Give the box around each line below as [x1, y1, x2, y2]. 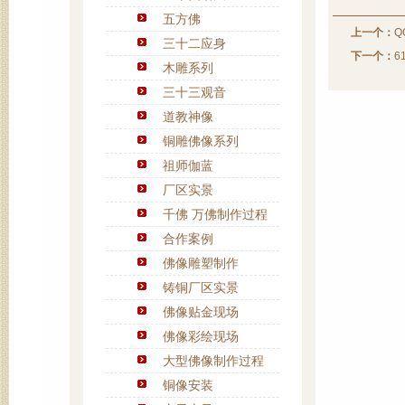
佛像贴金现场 [163, 305, 239, 319]
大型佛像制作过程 [163, 353, 264, 368]
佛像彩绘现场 [163, 329, 239, 344]
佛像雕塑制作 [163, 256, 239, 270]
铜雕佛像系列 [163, 134, 239, 148]
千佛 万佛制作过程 [163, 207, 268, 221]
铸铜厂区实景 [163, 280, 239, 295]
